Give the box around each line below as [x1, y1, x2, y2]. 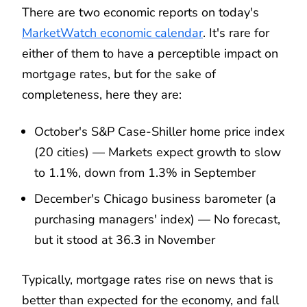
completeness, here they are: [22, 86, 182, 103]
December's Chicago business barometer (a [34, 190, 276, 207]
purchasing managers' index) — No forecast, [34, 210, 280, 228]
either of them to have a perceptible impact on [22, 45, 278, 62]
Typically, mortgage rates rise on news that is [22, 271, 273, 288]
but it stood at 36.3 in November [34, 231, 215, 248]
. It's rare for [203, 24, 269, 41]
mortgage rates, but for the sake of [22, 65, 216, 82]
